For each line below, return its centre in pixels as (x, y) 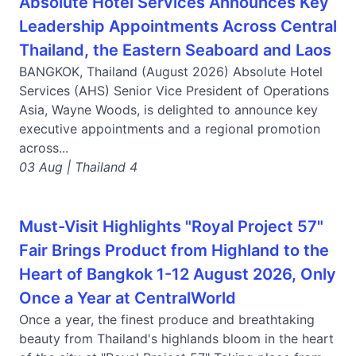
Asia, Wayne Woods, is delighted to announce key (168, 110)
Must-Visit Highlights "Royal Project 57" (171, 226)
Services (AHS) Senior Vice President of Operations (174, 91)
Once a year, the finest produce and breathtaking (167, 319)
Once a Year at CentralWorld (128, 298)
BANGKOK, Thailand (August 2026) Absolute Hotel (171, 72)
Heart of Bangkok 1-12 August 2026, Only (178, 274)
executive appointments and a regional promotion (170, 129)
